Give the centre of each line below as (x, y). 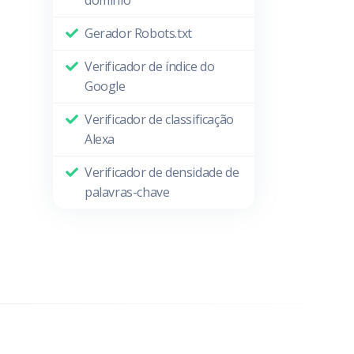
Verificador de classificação (159, 119)
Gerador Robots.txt (138, 33)
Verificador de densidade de (162, 172)
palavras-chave (127, 192)
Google (105, 86)
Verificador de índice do (150, 66)
